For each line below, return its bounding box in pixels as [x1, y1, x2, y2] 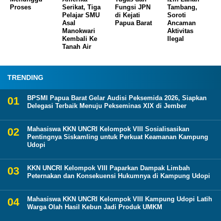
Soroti [167, 11, 186, 19]
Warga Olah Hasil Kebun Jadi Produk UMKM [27, 203, 162, 211]
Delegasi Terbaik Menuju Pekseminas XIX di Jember [27, 102, 186, 110]
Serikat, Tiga [62, 3, 101, 11]
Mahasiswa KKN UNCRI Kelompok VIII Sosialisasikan [27, 125, 189, 133]
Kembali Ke [62, 35, 98, 42]
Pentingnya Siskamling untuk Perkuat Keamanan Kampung [27, 133, 208, 141]
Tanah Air [62, 42, 92, 50]
